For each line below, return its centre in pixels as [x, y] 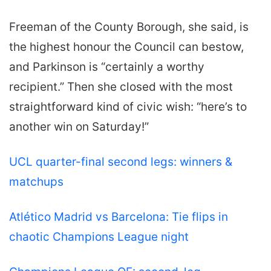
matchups [36, 181]
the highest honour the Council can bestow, [126, 47]
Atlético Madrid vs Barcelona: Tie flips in [119, 217]
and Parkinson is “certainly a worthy [107, 67]
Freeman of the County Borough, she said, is [129, 27]
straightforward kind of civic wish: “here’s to [128, 106]
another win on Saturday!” [79, 126]
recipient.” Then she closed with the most [121, 87]
